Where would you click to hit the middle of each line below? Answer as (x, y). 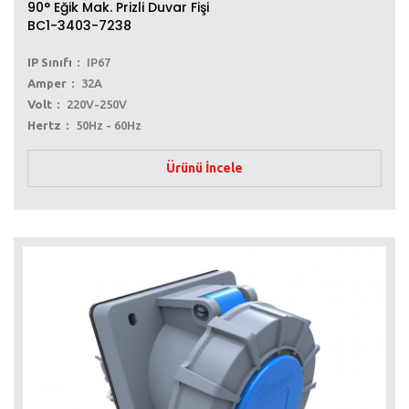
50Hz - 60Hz (109, 126)
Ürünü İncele (204, 168)
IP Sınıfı (50, 63)
